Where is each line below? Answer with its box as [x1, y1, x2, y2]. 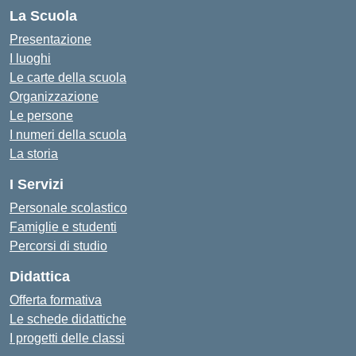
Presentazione [10, 33, 91, 46]
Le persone [10, 109, 73, 122]
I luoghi [10, 52, 51, 65]
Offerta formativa [10, 293, 102, 307]
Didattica [10, 269, 70, 284]
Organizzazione [10, 90, 99, 103]
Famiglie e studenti [10, 220, 117, 234]
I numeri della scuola [10, 128, 126, 141]
